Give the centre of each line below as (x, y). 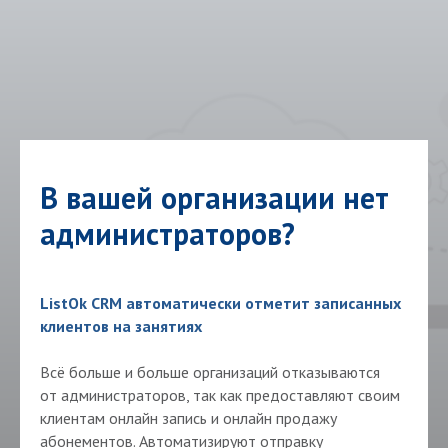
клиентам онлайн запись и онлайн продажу (188, 418)
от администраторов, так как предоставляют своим (220, 395)
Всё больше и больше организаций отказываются (210, 372)
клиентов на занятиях (121, 326)
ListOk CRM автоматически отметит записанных (220, 303)
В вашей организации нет (214, 198)
